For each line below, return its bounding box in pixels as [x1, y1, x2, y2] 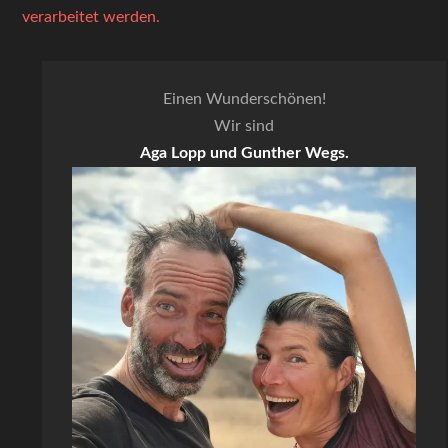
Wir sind [214, 118, 274, 134]
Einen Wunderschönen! [162, 91, 326, 107]
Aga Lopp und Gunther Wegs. [139, 145, 349, 161]
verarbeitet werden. [22, 9, 161, 25]
